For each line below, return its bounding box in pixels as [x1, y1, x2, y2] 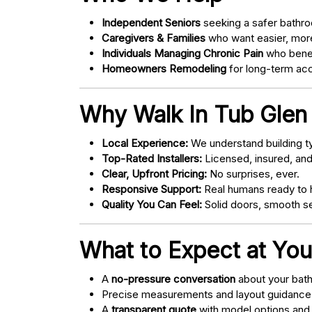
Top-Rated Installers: [102, 152, 202, 166]
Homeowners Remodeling [102, 62, 226, 76]
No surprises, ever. [207, 167, 299, 181]
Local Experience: [102, 136, 188, 150]
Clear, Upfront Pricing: [102, 167, 207, 181]
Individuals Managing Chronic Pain [102, 47, 263, 61]
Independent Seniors [102, 16, 201, 30]
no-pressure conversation [111, 272, 235, 286]
